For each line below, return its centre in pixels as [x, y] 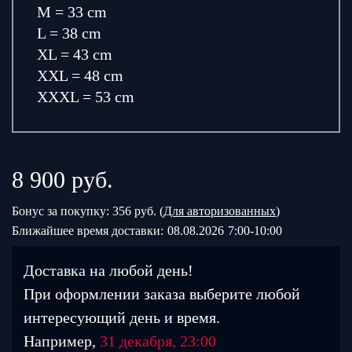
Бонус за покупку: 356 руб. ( [88, 211]
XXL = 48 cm [80, 75]
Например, [62, 341]
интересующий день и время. [122, 317]
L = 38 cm [69, 33]
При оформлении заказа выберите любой [162, 294]
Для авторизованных [220, 211]
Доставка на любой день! [108, 270]
